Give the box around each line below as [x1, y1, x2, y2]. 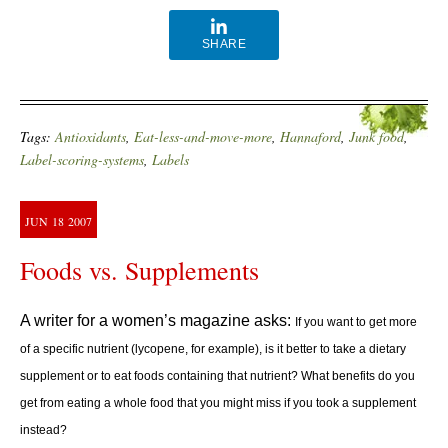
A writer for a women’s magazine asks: [20, 312, 295, 329]
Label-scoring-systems [20, 150, 144, 169]
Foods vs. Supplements [20, 253, 259, 287]
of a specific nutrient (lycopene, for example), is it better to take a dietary [20, 342, 406, 356]
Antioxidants [55, 127, 126, 146]
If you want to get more [295, 315, 417, 329]
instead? [20, 423, 67, 437]
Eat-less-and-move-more [134, 127, 272, 146]
